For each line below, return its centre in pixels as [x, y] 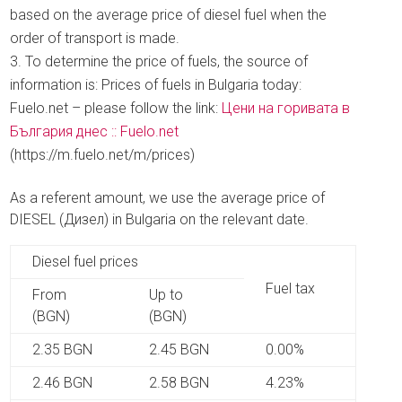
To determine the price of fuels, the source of [167, 61]
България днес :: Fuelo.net [95, 131]
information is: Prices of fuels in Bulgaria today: [156, 85]
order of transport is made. [95, 38]
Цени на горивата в [286, 108]
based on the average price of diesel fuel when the [169, 15]
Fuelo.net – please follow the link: [116, 108]
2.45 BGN [179, 350]
